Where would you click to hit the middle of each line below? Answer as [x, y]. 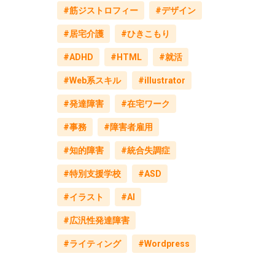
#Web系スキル [92, 80]
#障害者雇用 [128, 127]
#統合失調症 [145, 150]
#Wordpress [164, 244]
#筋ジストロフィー [100, 10]
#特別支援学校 [92, 174]
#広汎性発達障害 [96, 220]
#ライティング [92, 244]
